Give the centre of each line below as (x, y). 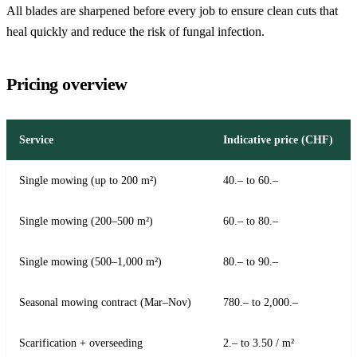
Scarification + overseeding (81, 342)
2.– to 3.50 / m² (259, 342)
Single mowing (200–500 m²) (86, 220)
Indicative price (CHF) (278, 139)
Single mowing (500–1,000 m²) (90, 261)
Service (36, 139)
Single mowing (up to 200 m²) (88, 180)
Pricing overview (67, 84)
